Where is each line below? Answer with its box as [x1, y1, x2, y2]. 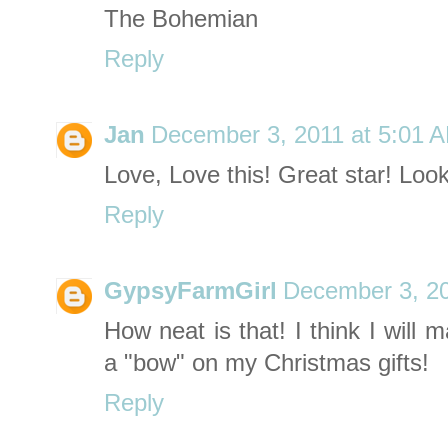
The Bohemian [104, 6, 258, 33]
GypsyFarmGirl [104, 278, 277, 305]
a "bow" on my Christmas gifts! [104, 350, 429, 377]
